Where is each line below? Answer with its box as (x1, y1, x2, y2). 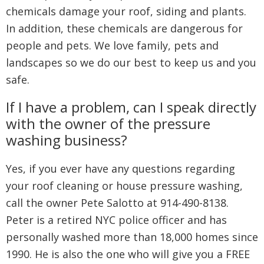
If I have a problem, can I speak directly (6, 97, 256, 117)
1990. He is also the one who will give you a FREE (6, 247, 250, 261)
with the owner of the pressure (6, 114, 210, 133)
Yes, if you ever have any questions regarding (6, 161, 235, 176)
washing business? (6, 130, 127, 150)
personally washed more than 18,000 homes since (6, 230, 258, 244)
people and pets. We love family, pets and (6, 38, 219, 52)
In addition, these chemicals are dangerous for (6, 21, 243, 35)
